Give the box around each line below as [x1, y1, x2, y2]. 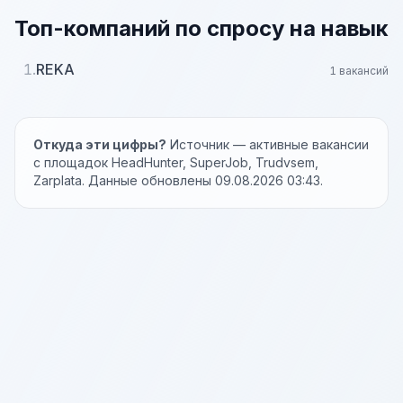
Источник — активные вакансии [166, 137, 369, 152]
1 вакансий [329, 64, 389, 77]
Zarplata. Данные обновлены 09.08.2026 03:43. [33, 173, 323, 188]
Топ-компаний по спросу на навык [14, 15, 389, 41]
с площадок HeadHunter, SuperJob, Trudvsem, [33, 155, 318, 170]
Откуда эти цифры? [33, 137, 166, 152]
